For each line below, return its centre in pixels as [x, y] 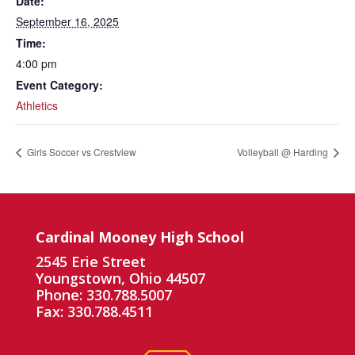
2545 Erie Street [90, 261]
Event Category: [59, 85]
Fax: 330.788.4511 [94, 311]
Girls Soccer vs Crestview [80, 151]
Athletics [37, 105]
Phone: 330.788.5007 [103, 294]
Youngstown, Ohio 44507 [120, 278]
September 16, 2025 [67, 21]
